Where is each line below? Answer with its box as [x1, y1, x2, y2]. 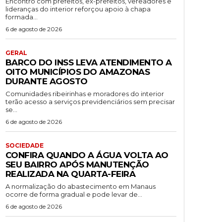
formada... [5, 13, 38, 21]
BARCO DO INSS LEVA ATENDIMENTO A [5, 57, 172, 68]
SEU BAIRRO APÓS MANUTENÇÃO [5, 160, 149, 170]
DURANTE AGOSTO [5, 76, 88, 87]
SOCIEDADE [5, 142, 44, 150]
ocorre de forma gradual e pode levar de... [5, 190, 142, 199]
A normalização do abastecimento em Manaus [5, 182, 156, 191]
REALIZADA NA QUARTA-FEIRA [5, 169, 136, 179]
